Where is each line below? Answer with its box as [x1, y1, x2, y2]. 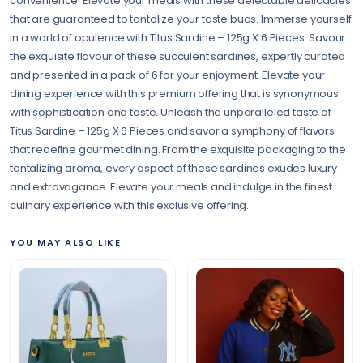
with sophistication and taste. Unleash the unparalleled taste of [10, 105, 331, 120]
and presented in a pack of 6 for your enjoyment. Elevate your [10, 67, 326, 83]
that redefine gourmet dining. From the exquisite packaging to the [10, 142, 346, 157]
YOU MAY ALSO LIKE [10, 236, 122, 249]
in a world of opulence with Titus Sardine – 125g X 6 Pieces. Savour [10, 30, 346, 45]
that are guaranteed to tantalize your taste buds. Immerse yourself [10, 11, 352, 27]
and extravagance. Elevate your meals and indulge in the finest [10, 179, 333, 194]
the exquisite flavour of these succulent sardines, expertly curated [10, 49, 346, 64]
